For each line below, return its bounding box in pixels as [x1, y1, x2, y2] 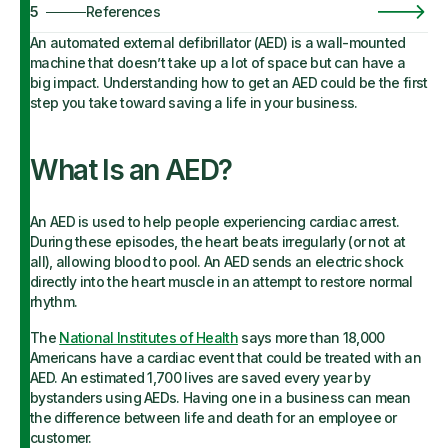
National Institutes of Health [59, 329, 238, 346]
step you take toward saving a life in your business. [30, 94, 358, 111]
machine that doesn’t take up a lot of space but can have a [30, 54, 406, 71]
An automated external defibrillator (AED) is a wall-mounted [30, 34, 406, 51]
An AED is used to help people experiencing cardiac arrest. [30, 213, 400, 230]
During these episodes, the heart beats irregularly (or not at [30, 233, 406, 250]
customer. [30, 429, 92, 446]
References [86, 3, 160, 20]
